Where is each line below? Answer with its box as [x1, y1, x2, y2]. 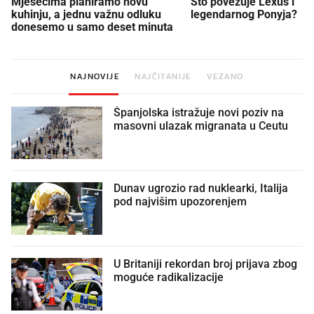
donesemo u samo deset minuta [11, 20, 173, 34]
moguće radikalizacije [114, 271, 224, 284]
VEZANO [207, 71, 244, 81]
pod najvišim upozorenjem [114, 195, 247, 208]
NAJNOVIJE [70, 71, 120, 81]
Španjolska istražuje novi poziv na [114, 106, 284, 119]
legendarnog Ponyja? [191, 7, 297, 21]
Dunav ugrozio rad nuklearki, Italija [114, 182, 288, 195]
